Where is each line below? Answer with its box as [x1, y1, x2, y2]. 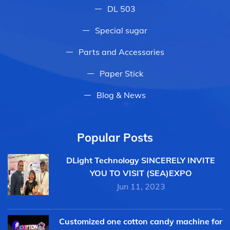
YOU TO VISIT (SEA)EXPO [89, 167, 192, 178]
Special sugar [95, 25, 147, 35]
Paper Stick [99, 68, 143, 79]
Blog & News [97, 89, 146, 100]
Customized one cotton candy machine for [59, 216, 222, 226]
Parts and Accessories [78, 46, 164, 57]
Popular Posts [77, 130, 153, 145]
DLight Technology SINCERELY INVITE [66, 155, 215, 165]
